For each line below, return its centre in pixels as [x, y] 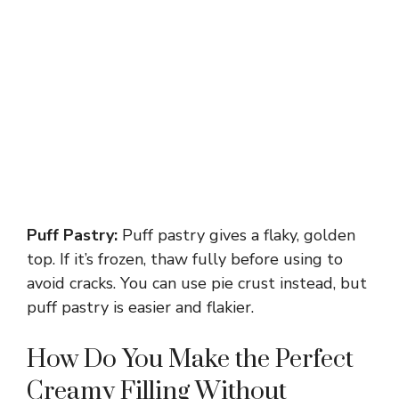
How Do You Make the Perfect [190, 360]
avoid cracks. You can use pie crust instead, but [197, 284]
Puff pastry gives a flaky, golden [236, 236]
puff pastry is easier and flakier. [140, 308]
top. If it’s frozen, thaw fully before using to [185, 260]
